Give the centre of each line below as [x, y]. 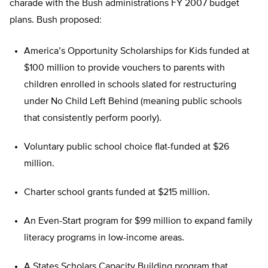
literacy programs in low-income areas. [104, 238]
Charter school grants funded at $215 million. [117, 193]
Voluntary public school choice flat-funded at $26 [127, 147]
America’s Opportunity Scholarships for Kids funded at [137, 52]
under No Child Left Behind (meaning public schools [133, 102]
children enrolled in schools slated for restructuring [130, 85]
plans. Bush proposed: [56, 21]
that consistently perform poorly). [93, 119]
